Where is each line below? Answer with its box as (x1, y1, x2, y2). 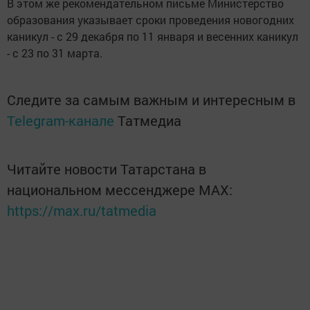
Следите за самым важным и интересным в (7, 91, 295, 109)
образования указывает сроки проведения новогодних (7, 12, 294, 27)
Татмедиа (118, 111, 181, 129)
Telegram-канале (7, 111, 114, 129)
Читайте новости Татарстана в (7, 160, 206, 178)
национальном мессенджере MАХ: (7, 181, 232, 199)
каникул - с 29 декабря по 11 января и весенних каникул (7, 29, 298, 44)
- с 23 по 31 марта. (7, 46, 102, 60)
